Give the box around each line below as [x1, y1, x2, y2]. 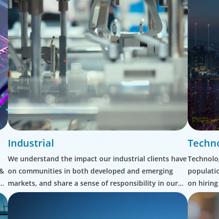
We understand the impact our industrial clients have [7, 154, 187, 164]
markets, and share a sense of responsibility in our [7, 178, 178, 188]
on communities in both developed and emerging [7, 166, 173, 176]
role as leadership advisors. [7, 191, 99, 200]
